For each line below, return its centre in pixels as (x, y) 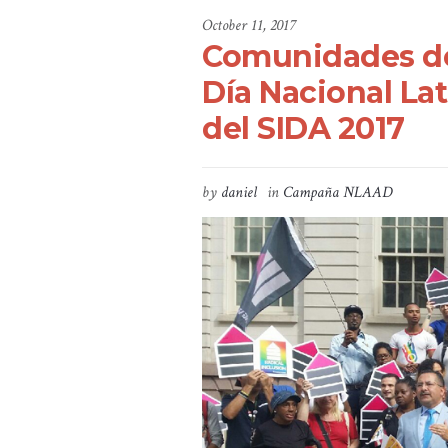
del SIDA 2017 (303, 128)
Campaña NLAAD (337, 192)
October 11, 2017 (248, 25)
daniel (239, 192)
